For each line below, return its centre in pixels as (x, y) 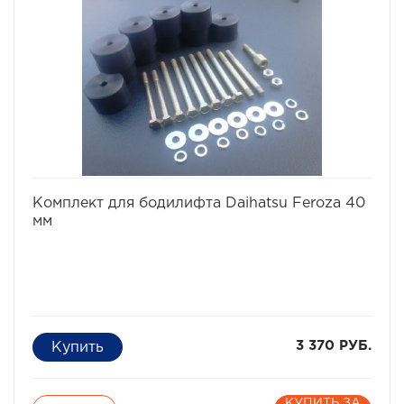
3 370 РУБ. (334, 346)
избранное (173, 184)
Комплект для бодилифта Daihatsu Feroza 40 (199, 203)
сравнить (251, 184)
